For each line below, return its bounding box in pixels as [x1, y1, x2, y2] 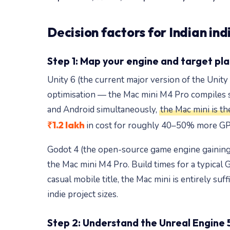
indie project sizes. [47, 188, 118, 200]
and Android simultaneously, [47, 104, 159, 116]
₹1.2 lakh [47, 119, 85, 131]
